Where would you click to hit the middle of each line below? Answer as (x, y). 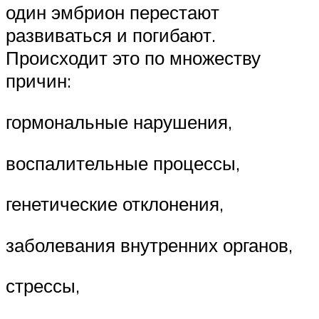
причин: (38, 81)
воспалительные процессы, (123, 163)
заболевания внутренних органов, (149, 245)
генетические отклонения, (115, 204)
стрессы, (43, 286)
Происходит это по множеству (133, 58)
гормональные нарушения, (119, 121)
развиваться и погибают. (111, 35)
